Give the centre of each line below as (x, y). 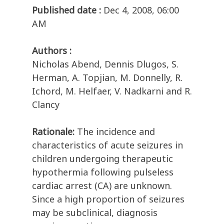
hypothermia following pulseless (103, 172)
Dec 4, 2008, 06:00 (141, 10)
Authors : (52, 51)
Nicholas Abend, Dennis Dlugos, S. (105, 64)
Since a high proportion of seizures (108, 199)
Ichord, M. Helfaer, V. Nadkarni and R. (112, 91)
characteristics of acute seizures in (107, 145)
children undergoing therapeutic (102, 159)
